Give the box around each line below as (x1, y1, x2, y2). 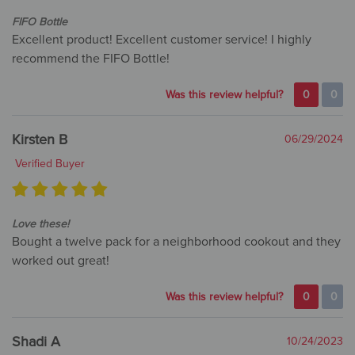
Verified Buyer (12, 157, 85, 171)
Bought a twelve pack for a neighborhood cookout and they (12, 234, 341, 250)
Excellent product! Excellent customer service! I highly (12, 32, 311, 48)
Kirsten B (12, 131, 67, 149)
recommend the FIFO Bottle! (12, 51, 170, 67)
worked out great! (12, 253, 109, 269)
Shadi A (12, 333, 60, 351)
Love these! (12, 217, 69, 231)
